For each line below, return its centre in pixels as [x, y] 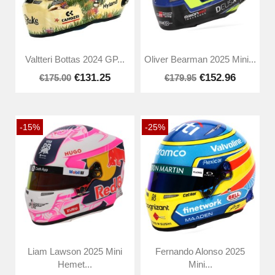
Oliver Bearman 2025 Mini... [200, 59]
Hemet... [75, 264]
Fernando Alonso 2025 [200, 251]
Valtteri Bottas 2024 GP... [75, 59]
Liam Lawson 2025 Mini [75, 251]
